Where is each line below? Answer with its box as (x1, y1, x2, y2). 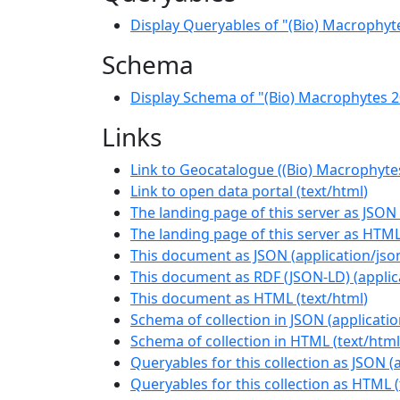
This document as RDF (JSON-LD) (130, 266, 350, 287)
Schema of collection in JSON (130, 309, 324, 329)
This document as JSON (130, 245, 287, 265)
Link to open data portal (130, 180, 293, 201)
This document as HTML (130, 287, 293, 308)
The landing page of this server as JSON (130, 202, 396, 222)
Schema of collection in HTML (130, 330, 329, 351)
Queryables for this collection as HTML (130, 373, 391, 394)
